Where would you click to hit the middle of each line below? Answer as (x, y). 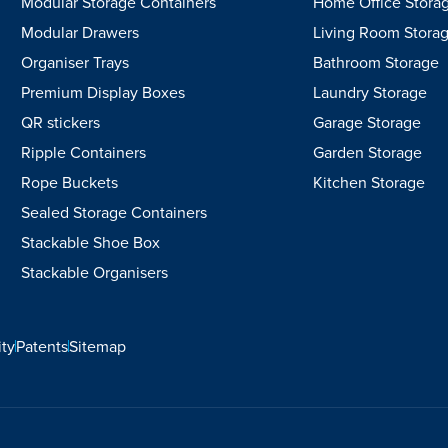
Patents (42, 346)
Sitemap (97, 346)
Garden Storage (367, 152)
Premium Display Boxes (103, 92)
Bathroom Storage (375, 62)
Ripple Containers (84, 152)
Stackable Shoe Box (91, 242)
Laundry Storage (369, 92)
